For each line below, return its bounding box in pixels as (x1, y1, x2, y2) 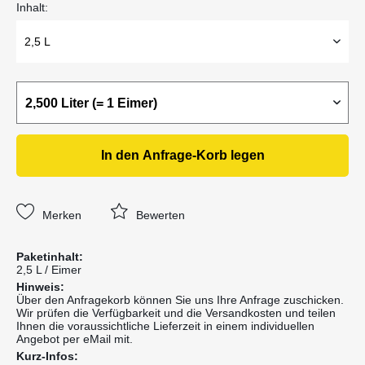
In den (100, 148, 139, 163)
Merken (42, 209, 81, 222)
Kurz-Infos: (16, 350, 78, 363)
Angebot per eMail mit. (16, 332, 133, 346)
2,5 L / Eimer (16, 263, 81, 277)
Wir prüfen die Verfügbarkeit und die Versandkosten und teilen (16, 306, 336, 320)
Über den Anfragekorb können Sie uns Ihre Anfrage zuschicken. (16, 293, 344, 307)
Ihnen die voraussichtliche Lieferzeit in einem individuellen (16, 319, 314, 333)
